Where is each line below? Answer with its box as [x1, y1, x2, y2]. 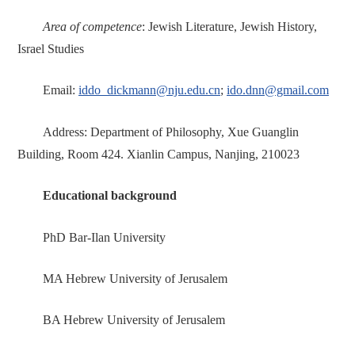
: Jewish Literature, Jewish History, [142, 20, 317, 35]
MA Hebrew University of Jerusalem [43, 271, 227, 286]
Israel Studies [17, 42, 84, 57]
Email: [43, 83, 78, 98]
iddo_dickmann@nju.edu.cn [78, 83, 220, 98]
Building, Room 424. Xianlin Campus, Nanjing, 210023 [17, 147, 300, 162]
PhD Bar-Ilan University [43, 230, 166, 245]
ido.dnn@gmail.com [227, 83, 329, 98]
